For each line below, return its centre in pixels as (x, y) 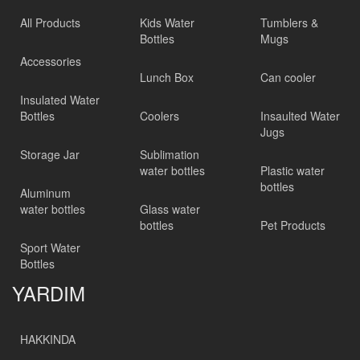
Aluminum (45, 193)
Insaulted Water (300, 116)
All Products (50, 22)
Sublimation (170, 154)
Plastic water (292, 170)
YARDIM (49, 293)
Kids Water (168, 22)
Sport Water (50, 247)
